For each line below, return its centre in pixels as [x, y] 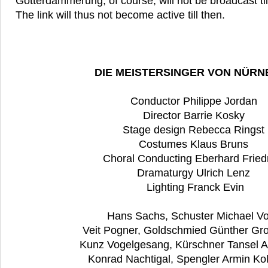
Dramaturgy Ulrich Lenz [195, 173]
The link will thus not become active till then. [120, 15]
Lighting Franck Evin [195, 188]
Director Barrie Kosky [195, 116]
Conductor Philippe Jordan [195, 101]
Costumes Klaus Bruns [195, 144]
